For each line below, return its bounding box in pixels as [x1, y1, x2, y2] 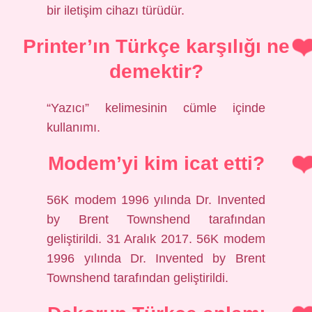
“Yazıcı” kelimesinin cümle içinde [47, 101, 265, 115]
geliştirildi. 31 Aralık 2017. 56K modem [47, 232, 265, 246]
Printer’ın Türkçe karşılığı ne [22, 36, 290, 57]
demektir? [109, 61, 203, 82]
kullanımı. [47, 120, 101, 134]
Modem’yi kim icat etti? [47, 153, 265, 174]
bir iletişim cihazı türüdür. [47, 3, 185, 17]
